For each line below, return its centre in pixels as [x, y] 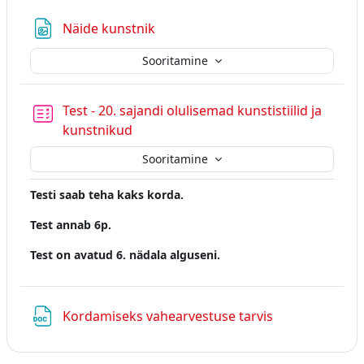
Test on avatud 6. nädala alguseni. [125, 254]
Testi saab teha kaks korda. [107, 194]
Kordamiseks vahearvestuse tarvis [169, 316]
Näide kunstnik [110, 28]
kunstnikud [97, 130]
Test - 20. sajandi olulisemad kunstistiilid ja [192, 110]
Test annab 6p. [71, 224]
